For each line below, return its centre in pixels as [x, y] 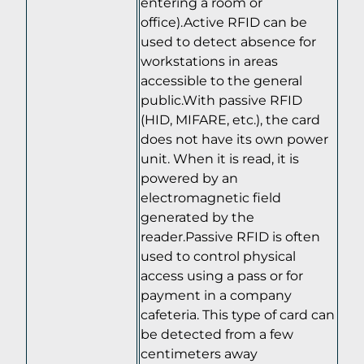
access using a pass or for [222, 275]
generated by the [197, 217]
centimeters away [199, 353]
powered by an [189, 178]
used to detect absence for [228, 41]
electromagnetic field [211, 197]
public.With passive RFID [221, 100]
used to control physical [218, 256]
